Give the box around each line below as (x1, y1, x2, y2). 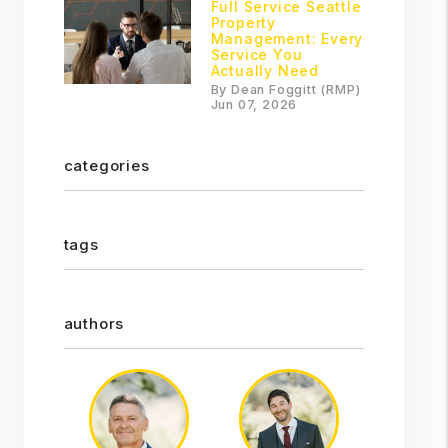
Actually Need (210, 62, 319, 79)
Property (210, 14, 276, 31)
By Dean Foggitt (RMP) (210, 82, 361, 97)
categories (63, 156, 150, 175)
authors (63, 314, 125, 333)
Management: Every (210, 30, 364, 47)
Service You (210, 46, 303, 63)
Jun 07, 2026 (210, 97, 298, 112)
